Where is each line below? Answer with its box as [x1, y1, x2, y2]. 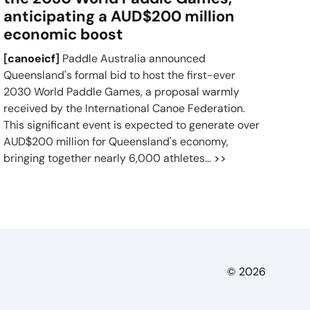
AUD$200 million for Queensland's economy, [3, 134, 229, 149]
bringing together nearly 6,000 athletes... [3, 151, 215, 165]
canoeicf [8, 51, 56, 66]
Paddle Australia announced [60, 51, 206, 66]
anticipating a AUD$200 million [3, 6, 235, 26]
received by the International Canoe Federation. [3, 101, 246, 116]
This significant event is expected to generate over [3, 118, 260, 132]
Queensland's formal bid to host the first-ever [3, 68, 236, 82]
